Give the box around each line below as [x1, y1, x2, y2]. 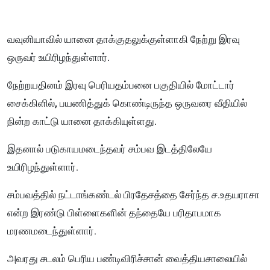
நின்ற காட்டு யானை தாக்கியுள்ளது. [7, 115, 159, 128]
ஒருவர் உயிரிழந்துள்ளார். [7, 51, 112, 64]
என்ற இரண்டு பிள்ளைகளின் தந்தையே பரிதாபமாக [7, 207, 221, 219]
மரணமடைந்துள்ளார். [7, 225, 99, 237]
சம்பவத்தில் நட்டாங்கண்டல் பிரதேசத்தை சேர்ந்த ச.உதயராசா [7, 189, 260, 201]
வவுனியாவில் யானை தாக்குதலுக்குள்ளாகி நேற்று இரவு [7, 33, 240, 46]
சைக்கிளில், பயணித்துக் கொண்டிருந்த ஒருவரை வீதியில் [7, 97, 247, 110]
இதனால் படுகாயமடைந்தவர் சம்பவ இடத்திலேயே [7, 143, 212, 155]
